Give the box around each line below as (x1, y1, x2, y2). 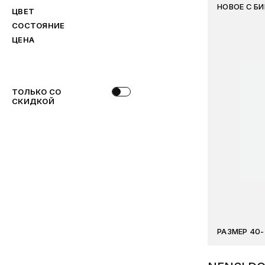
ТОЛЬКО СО (12, 87, 62, 96)
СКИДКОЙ (12, 96, 54, 106)
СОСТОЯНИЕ (12, 21, 65, 30)
